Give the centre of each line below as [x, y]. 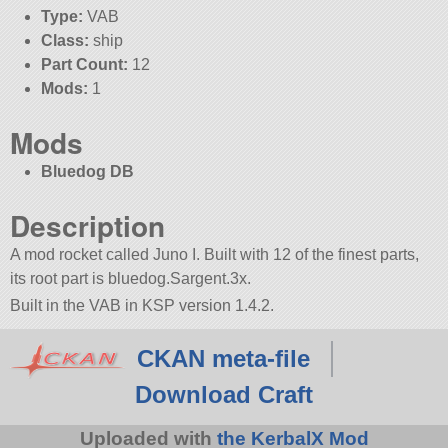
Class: [64, 41]
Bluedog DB [87, 172]
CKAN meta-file [223, 359]
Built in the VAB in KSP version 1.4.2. [142, 306]
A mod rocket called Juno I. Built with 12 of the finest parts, [215, 255]
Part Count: [84, 65]
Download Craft [224, 395]
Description [88, 226]
